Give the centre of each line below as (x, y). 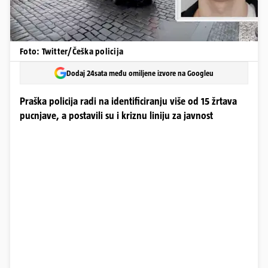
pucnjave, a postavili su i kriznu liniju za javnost (116, 116)
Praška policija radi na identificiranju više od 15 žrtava (128, 101)
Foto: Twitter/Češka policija (71, 51)
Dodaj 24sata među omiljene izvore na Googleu (140, 73)
